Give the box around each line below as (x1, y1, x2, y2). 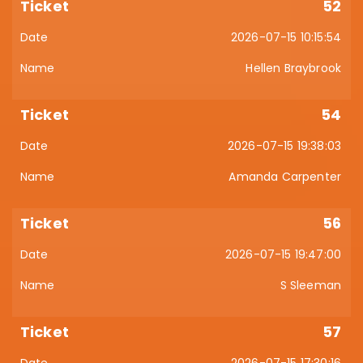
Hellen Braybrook (246, 60, 341, 76)
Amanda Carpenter (228, 169, 341, 185)
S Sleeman (280, 277, 341, 293)
